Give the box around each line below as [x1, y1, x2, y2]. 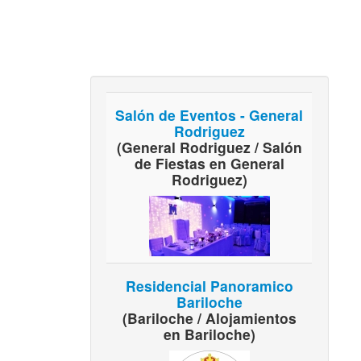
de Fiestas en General [134, 152, 284, 173]
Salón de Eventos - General [115, 104, 304, 125]
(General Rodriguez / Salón [116, 136, 302, 157]
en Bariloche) [163, 323, 255, 344]
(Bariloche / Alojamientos [122, 307, 297, 328]
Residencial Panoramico [125, 275, 293, 296]
